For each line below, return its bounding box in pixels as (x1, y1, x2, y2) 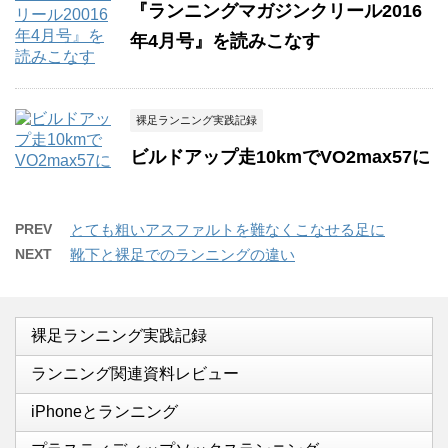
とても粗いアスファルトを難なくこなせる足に (70, 221, 385, 238)
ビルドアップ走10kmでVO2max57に (130, 147, 430, 167)
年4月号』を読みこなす (130, 31, 320, 51)
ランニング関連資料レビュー (31, 365, 239, 382)
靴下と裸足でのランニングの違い (70, 246, 295, 263)
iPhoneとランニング (31, 403, 178, 420)
